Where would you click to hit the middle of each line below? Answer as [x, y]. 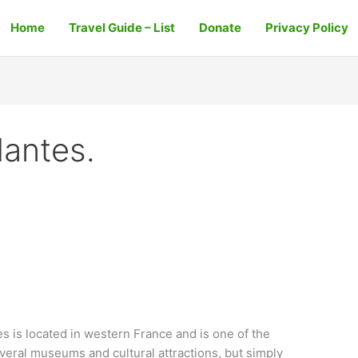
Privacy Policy [306, 28]
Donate [220, 28]
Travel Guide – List [121, 28]
